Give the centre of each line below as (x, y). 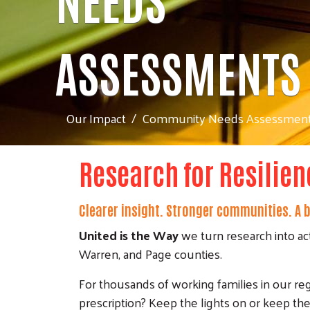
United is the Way (129, 235)
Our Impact (96, 118)
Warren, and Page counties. (151, 253)
